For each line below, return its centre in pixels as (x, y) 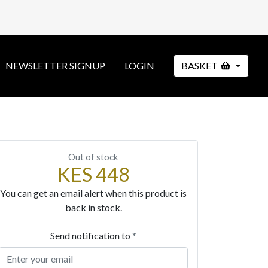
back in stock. (93, 207)
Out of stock (93, 157)
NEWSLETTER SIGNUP (55, 66)
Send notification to (91, 235)
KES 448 (93, 174)
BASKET (199, 66)
